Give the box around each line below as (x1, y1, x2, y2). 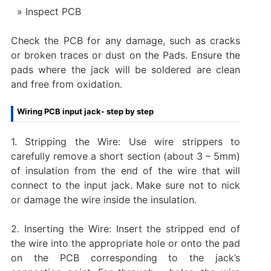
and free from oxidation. (10, 77, 122, 90)
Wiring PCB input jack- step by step (16, 106, 154, 116)
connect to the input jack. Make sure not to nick (10, 178, 241, 191)
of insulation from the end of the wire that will (10, 164, 241, 177)
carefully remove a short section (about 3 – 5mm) (10, 149, 241, 162)
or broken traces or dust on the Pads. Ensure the (10, 48, 241, 61)
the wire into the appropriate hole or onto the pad (10, 237, 241, 249)
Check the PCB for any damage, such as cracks (10, 34, 241, 47)
